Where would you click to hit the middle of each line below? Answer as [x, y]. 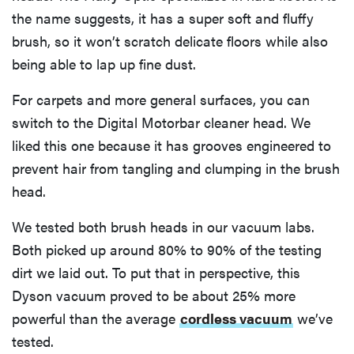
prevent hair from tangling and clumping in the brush [176, 168]
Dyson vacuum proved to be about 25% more [154, 295]
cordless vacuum [236, 318]
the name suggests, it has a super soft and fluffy [163, 17]
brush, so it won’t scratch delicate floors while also [170, 40]
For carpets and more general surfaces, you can [161, 99]
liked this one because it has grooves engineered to [171, 145]
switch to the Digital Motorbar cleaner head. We [161, 122]
